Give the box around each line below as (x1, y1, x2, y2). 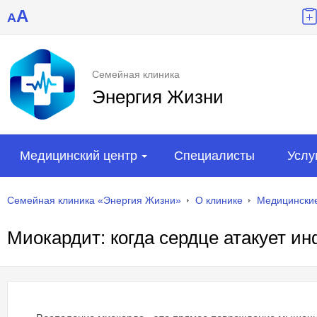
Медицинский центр (20, 149, 137, 163)
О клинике (195, 195, 243, 207)
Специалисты (174, 149, 255, 163)
